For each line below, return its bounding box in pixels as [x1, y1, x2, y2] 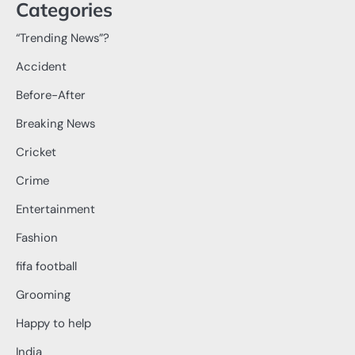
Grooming [16, 287, 71, 303]
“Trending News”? [16, 30, 109, 47]
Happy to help [16, 315, 91, 332]
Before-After [16, 87, 86, 104]
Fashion [16, 230, 58, 246]
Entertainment [16, 201, 95, 218]
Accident [16, 59, 67, 75]
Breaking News [16, 116, 95, 132]
